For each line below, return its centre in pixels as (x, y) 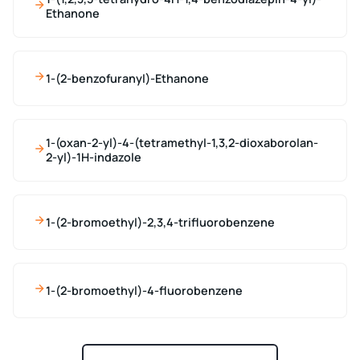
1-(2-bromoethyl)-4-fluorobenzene (144, 290)
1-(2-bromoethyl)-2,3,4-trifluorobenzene (160, 222)
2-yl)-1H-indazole (94, 157)
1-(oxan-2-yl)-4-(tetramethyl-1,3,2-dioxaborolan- (182, 143)
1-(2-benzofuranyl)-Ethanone (127, 78)
